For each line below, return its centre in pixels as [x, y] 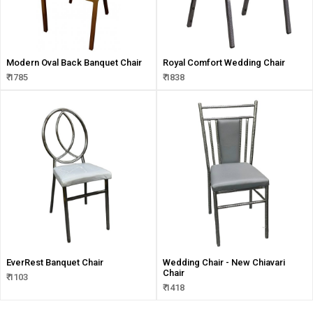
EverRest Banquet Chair [55, 262]
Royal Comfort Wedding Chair [224, 63]
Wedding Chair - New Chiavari [224, 262]
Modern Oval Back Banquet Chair [74, 63]
